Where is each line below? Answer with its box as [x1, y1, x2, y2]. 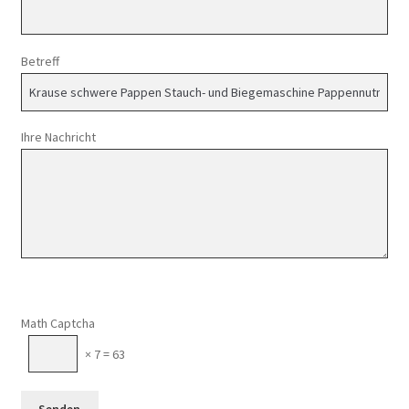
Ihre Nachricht [20, 129, 96, 146]
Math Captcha [20, 315, 95, 332]
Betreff [20, 53, 59, 70]
